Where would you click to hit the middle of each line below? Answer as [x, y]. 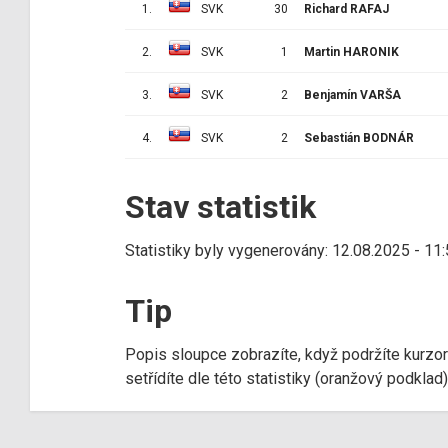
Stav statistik [220, 206]
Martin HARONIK [351, 51]
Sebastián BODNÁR [359, 137]
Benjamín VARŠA [352, 94]
